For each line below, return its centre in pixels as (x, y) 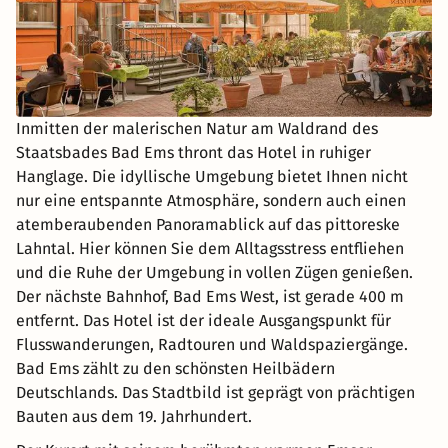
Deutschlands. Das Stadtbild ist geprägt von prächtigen (215, 393)
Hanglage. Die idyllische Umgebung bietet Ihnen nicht (212, 177)
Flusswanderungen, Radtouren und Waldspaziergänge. (212, 345)
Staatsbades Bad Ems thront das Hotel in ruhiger (193, 153)
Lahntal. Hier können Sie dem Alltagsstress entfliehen (210, 249)
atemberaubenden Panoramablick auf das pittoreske (208, 225)
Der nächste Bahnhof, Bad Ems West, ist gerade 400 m (210, 297)
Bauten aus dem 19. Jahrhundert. (134, 417)
